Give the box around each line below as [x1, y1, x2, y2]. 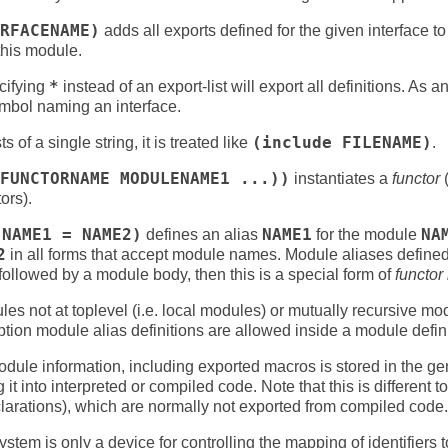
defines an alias [142, 226, 262, 244]
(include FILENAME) [252, 134, 432, 153]
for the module [312, 226, 421, 244]
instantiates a [290, 170, 392, 188]
